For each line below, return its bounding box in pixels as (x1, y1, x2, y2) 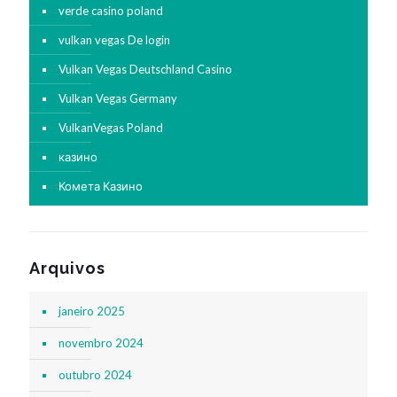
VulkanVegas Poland (58, 121, 163, 136)
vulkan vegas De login (58, 33, 170, 48)
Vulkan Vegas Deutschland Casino (58, 62, 232, 77)
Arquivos (29, 259, 105, 278)
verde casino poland (58, 4, 163, 19)
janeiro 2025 (58, 304, 125, 319)
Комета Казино (58, 179, 143, 194)
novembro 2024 (58, 336, 144, 351)
